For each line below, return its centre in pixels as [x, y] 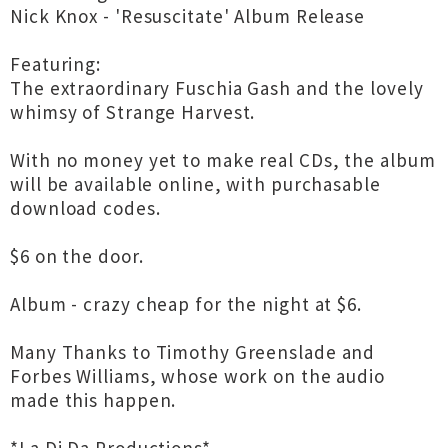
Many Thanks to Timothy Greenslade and [193, 352]
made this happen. [93, 400]
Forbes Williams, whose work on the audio [197, 376]
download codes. [85, 208]
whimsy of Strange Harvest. [133, 112]
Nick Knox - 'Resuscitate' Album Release [188, 16]
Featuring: [55, 64]
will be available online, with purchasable [195, 184]
